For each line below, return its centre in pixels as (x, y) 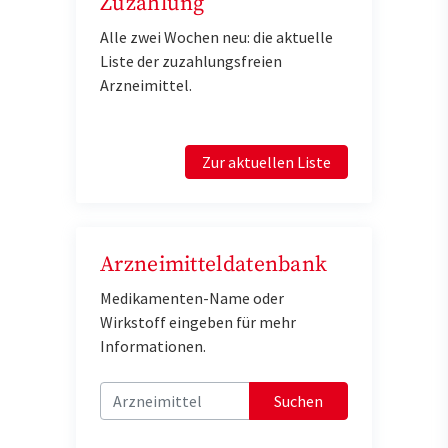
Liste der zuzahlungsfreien (191, 61)
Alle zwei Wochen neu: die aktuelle (216, 37)
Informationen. (153, 346)
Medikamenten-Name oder (192, 298)
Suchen (298, 401)
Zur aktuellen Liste (266, 162)
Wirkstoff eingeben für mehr (198, 322)
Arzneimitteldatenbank (214, 265)
